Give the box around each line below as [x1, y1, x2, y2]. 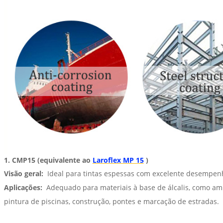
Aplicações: [3, 183, 42, 193]
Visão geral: [3, 169, 43, 179]
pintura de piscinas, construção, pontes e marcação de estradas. [3, 197, 219, 207]
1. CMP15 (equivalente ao [3, 155, 93, 165]
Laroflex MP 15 [92, 155, 144, 165]
